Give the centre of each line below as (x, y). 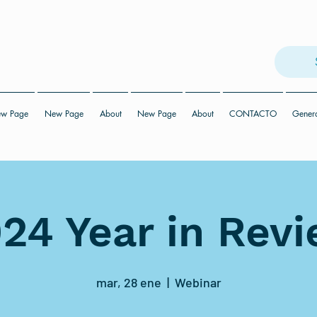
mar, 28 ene (128, 282)
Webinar (198, 282)
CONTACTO (253, 114)
